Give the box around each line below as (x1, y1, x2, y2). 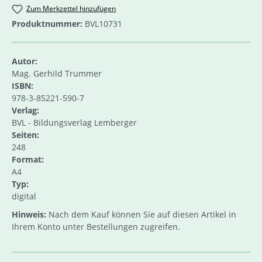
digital (12, 190, 36, 202)
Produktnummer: (12, 18, 85, 29)
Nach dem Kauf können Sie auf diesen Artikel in (46, 208, 236, 220)
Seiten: (12, 129, 39, 140)
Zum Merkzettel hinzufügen (26, 3, 116, 13)
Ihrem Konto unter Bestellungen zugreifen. (12, 220, 180, 232)
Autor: (12, 55, 37, 67)
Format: (12, 153, 44, 165)
